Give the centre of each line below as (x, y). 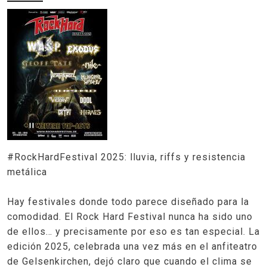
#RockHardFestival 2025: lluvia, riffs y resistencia (126, 157)
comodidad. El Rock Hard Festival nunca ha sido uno (130, 217)
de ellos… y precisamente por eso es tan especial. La (133, 232)
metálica (27, 172)
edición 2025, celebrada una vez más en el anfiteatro (132, 247)
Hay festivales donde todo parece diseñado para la (128, 202)
